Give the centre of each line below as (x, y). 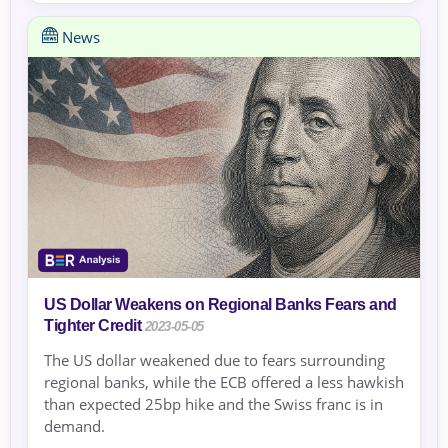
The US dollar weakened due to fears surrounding (214, 359)
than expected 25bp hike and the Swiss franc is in (213, 403)
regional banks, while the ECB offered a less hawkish (224, 381)
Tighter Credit (92, 325)
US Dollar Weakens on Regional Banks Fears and (220, 304)
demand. (74, 425)
